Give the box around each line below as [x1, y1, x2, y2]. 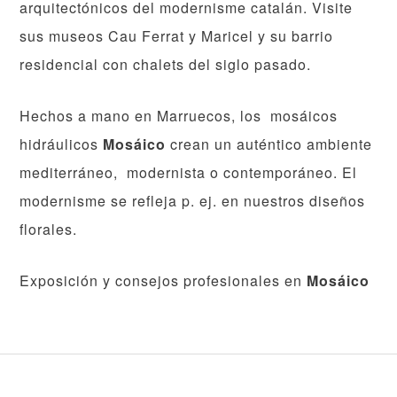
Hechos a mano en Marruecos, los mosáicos [19, 105, 339, 126]
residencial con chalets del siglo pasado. [19, 54, 312, 74]
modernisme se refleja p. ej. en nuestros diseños [19, 191, 366, 211]
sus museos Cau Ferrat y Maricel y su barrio [19, 26, 334, 46]
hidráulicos [19, 134, 104, 154]
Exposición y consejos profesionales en [19, 270, 307, 291]
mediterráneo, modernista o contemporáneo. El [19, 162, 358, 183]
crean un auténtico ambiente [166, 134, 373, 154]
